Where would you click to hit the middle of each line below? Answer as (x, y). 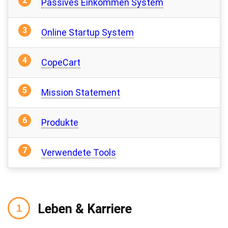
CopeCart (61, 62)
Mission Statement (81, 92)
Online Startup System (88, 32)
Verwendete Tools (79, 152)
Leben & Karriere (85, 209)
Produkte (60, 122)
